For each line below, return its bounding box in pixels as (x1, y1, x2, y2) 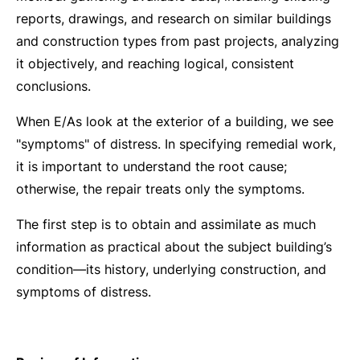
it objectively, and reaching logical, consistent (16, 55, 294, 72)
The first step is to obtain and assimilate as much (16, 216, 316, 232)
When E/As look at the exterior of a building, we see (16, 113, 333, 129)
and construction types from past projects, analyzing (16, 33, 339, 49)
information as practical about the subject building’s (16, 239, 332, 255)
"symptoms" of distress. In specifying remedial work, (16, 136, 336, 152)
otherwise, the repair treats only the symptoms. (16, 181, 305, 197)
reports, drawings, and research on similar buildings (16, 10, 331, 27)
